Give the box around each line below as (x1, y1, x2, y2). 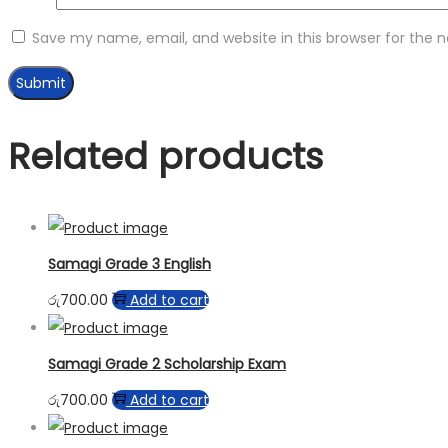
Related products (8, 131, 323, 183)
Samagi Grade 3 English (48, 253, 211, 274)
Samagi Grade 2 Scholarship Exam (48, 353, 286, 374)
